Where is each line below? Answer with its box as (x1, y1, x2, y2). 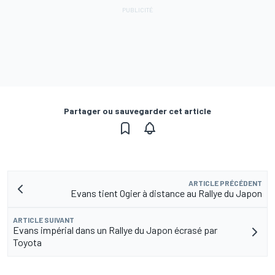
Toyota (13, 236, 42, 249)
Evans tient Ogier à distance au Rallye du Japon (71, 187, 262, 199)
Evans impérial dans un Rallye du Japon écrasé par (13, 224, 217, 236)
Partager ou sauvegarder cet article (64, 106, 211, 117)
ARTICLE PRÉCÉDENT (188, 179, 262, 188)
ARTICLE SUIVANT (13, 215, 74, 225)
